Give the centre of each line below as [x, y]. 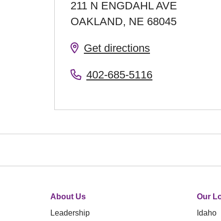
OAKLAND [97, 21]
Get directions [117, 48]
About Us [68, 196]
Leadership [70, 213]
